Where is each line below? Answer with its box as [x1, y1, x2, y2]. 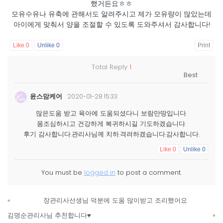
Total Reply [92, 62, 129, 72]
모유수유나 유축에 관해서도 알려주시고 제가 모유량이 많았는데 [11, 9, 212, 19]
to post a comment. [115, 167, 182, 177]
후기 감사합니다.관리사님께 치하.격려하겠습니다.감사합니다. [23, 129, 200, 139]
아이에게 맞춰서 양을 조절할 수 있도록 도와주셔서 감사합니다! [13, 19, 210, 30]
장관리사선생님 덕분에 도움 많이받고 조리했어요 [43, 195, 187, 205]
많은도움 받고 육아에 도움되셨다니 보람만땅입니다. [36, 108, 187, 118]
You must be [41, 167, 84, 177]
